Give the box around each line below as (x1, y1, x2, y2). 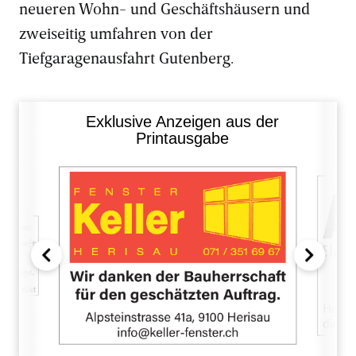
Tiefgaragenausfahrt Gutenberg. (19, 48, 238, 67)
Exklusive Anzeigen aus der (85, 113, 279, 130)
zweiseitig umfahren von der (19, 23, 213, 42)
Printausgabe (135, 130, 229, 147)
